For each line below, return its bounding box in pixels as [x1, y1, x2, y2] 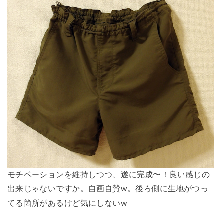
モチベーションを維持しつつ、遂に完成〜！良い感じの [7, 171, 210, 179]
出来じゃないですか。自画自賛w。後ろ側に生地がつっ [7, 185, 209, 193]
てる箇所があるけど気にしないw [7, 199, 128, 208]
